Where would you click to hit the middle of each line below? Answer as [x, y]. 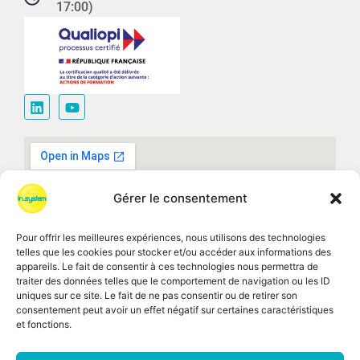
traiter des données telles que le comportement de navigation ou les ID [173, 281]
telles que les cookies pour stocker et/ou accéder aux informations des [174, 252]
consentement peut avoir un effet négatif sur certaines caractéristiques [175, 310]
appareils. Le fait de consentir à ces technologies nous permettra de [167, 266]
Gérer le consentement [180, 198]
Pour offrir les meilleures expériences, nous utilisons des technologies [171, 237]
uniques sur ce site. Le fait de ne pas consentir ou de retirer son [157, 295]
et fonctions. [44, 324]
